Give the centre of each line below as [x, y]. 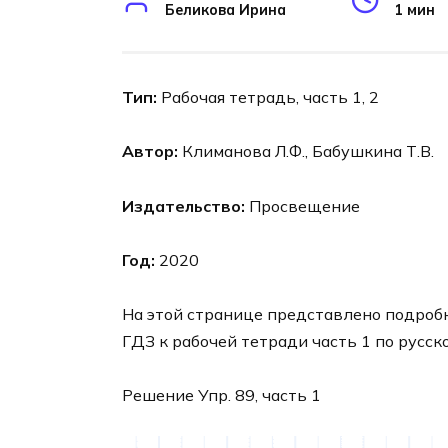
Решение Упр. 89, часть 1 [221, 395]
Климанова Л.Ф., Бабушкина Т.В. [306, 151]
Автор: [150, 151]
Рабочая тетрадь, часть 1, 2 [268, 97]
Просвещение [302, 205]
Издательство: [183, 205]
